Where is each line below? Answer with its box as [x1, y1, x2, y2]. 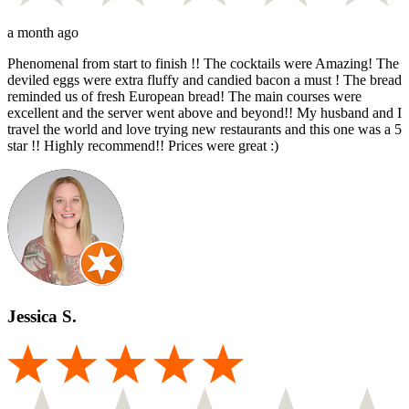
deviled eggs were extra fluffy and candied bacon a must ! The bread [7, 72, 402, 89]
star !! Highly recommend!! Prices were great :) [7, 138, 278, 154]
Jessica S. [7, 306, 77, 326]
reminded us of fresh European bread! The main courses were [7, 89, 362, 105]
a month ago [7, 25, 79, 41]
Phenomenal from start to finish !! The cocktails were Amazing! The [7, 56, 399, 72]
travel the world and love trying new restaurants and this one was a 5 [7, 121, 402, 138]
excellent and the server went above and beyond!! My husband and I [7, 105, 402, 121]
